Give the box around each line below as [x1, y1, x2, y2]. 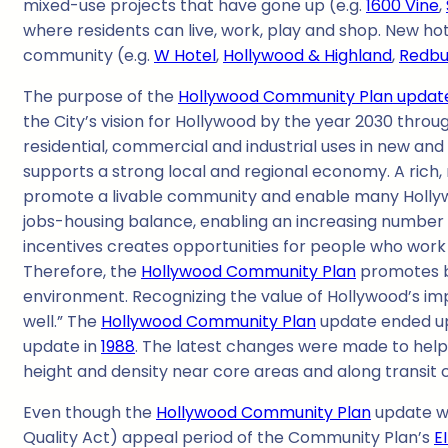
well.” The [23, 310, 101, 334]
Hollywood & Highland [223, 44, 392, 68]
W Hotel [154, 44, 216, 68]
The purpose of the [23, 85, 178, 109]
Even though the [23, 401, 156, 425]
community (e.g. [23, 44, 154, 68]
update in [23, 335, 101, 359]
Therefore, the [23, 260, 141, 284]
